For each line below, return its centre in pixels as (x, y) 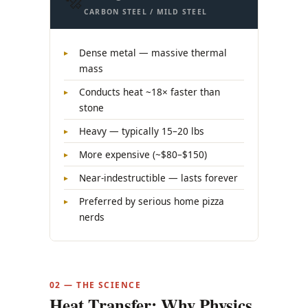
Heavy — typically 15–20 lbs (142, 131)
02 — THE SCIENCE (96, 285)
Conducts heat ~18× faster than (150, 92)
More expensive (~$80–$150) (143, 155)
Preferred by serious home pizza (152, 201)
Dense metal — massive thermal (153, 53)
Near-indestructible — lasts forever (158, 178)
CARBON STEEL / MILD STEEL (146, 12)
